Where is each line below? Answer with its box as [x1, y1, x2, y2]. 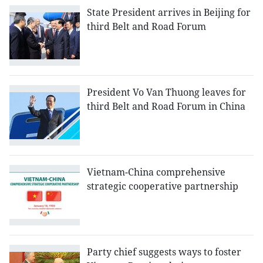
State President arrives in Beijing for [87, 6, 251, 19]
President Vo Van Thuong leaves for [87, 86, 246, 99]
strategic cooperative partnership [87, 180, 238, 193]
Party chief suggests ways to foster [87, 245, 241, 259]
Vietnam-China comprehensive [87, 166, 225, 179]
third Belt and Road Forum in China [87, 100, 245, 113]
